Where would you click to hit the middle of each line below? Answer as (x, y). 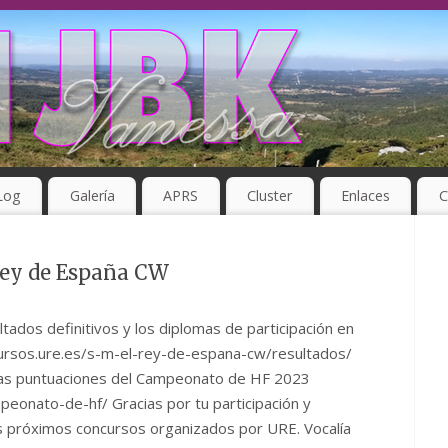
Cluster (270, 196)
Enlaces (365, 196)
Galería (92, 196)
